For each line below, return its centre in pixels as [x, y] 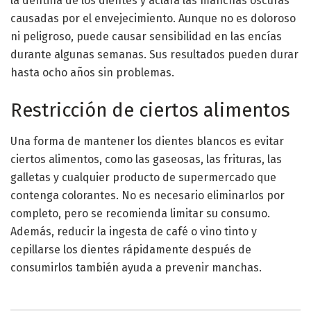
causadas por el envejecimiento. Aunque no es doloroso [153, 19]
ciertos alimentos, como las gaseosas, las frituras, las [146, 159]
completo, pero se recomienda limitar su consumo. [140, 213]
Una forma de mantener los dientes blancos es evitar [147, 141]
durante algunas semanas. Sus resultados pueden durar [154, 55]
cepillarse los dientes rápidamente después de [131, 249]
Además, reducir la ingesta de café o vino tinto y [134, 231]
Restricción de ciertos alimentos [150, 111]
